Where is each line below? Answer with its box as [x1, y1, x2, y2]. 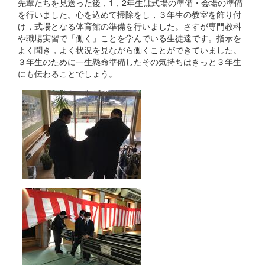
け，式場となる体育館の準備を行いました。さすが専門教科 [18, 20, 241, 32]
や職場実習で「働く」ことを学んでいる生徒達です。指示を [18, 31, 241, 44]
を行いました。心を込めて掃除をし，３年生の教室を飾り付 [18, 8, 241, 20]
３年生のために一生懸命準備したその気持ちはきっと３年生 [18, 55, 241, 67]
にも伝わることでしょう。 [18, 67, 117, 79]
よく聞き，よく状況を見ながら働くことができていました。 [18, 43, 241, 56]
